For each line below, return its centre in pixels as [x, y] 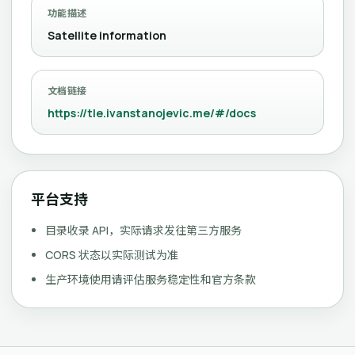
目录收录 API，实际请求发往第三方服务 [143, 230]
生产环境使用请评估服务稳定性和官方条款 [151, 279]
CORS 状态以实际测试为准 [112, 255]
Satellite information [107, 35]
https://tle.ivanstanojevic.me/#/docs [152, 113]
